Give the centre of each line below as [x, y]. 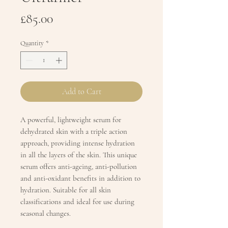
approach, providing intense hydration [78, 143]
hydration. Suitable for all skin [66, 190]
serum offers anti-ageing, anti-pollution [79, 167]
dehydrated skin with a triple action [74, 132]
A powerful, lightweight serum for [71, 120]
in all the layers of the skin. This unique [79, 155]
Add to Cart [81, 92]
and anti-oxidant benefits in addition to [80, 178]
